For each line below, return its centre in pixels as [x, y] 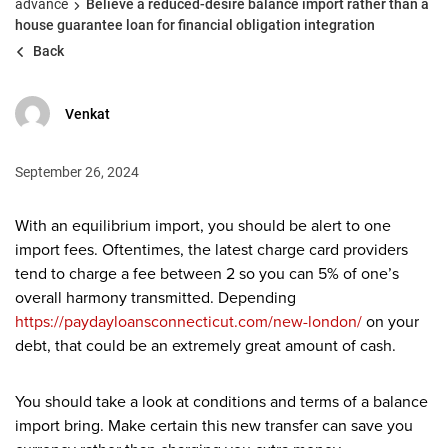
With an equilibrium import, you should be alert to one [203, 226]
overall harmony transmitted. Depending [155, 298]
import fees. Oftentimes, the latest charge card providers [211, 250]
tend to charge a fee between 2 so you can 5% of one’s [207, 274]
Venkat [87, 114]
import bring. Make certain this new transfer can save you [214, 426]
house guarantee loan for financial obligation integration [195, 25]
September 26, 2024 [77, 172]
